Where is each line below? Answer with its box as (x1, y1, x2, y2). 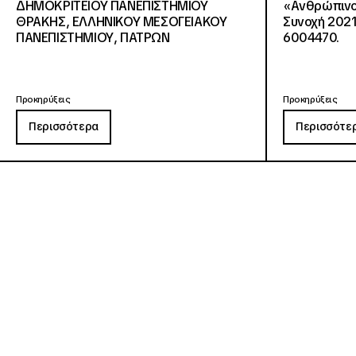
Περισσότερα (29, 119, 99, 134)
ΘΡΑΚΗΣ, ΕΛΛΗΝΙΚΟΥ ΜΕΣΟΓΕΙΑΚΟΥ (16, 14, 227, 31)
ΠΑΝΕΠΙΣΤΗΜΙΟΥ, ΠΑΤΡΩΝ (16, 29, 170, 47)
